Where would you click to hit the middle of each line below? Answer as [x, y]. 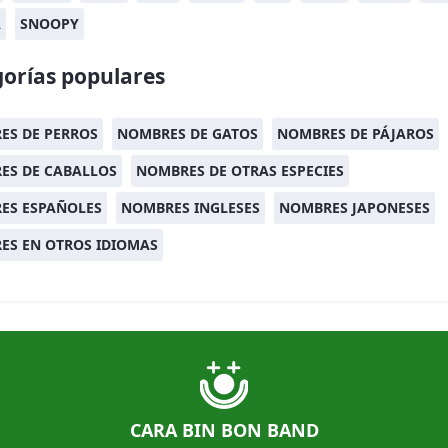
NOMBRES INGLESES [190, 207]
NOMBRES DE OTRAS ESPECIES [240, 170]
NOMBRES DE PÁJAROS [355, 133]
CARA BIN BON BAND [224, 430]
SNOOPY [49, 23]
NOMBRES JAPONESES [354, 207]
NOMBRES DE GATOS [187, 133]
